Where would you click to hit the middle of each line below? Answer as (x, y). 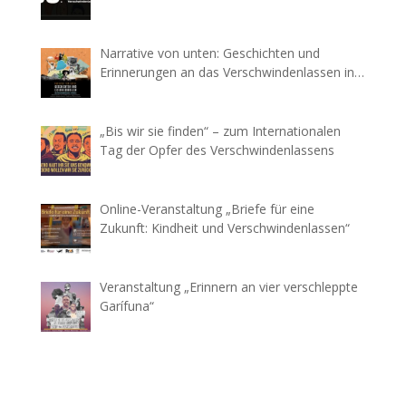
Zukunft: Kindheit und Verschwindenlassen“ (224, 227)
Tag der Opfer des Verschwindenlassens (217, 150)
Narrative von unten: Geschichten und (209, 53)
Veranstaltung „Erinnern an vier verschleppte (228, 286)
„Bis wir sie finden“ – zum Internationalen (220, 130)
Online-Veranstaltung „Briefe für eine (207, 208)
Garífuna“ (126, 305)
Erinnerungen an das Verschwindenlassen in (227, 72)
